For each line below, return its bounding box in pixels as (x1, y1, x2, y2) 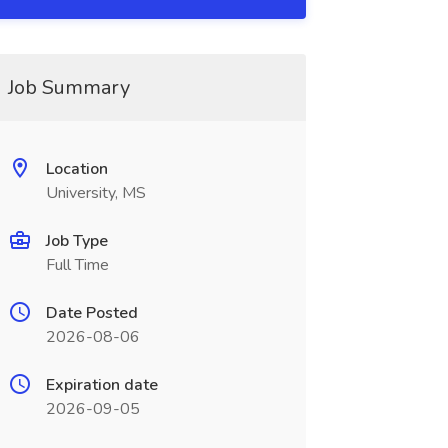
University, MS (45, 182, 146, 204)
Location (45, 158, 108, 180)
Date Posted (45, 302, 138, 324)
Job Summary (7, 74, 130, 101)
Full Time (45, 254, 109, 276)
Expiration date (45, 374, 158, 396)
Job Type (45, 230, 108, 252)
